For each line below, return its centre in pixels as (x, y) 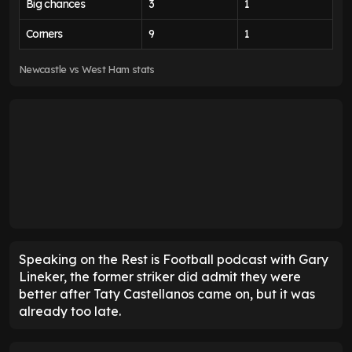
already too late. (70, 312)
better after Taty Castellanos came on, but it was (167, 294)
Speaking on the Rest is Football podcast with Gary (174, 260)
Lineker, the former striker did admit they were (160, 277)
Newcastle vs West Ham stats (87, 70)
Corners (44, 34)
